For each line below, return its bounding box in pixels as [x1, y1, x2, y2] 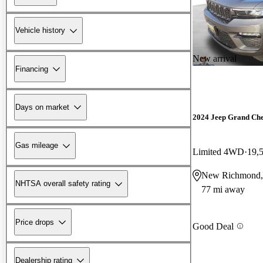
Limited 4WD [193, 147, 244, 157]
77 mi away [201, 184, 245, 195]
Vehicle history [15, 26, 65, 35]
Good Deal [193, 221, 234, 231]
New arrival [193, 53, 237, 63]
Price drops [15, 217, 54, 227]
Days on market [15, 102, 69, 112]
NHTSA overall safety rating [15, 179, 110, 188]
